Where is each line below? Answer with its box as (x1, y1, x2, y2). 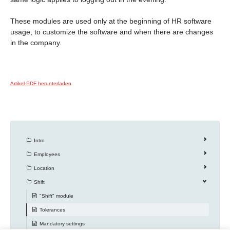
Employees (34, 151, 60, 157)
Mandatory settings (40, 220, 85, 226)
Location (34, 165, 54, 171)
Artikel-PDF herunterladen (10, 80, 71, 86)
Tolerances (40, 206, 65, 213)
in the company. (10, 38, 62, 47)
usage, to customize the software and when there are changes (10, 27, 213, 36)
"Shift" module (40, 193, 73, 199)
